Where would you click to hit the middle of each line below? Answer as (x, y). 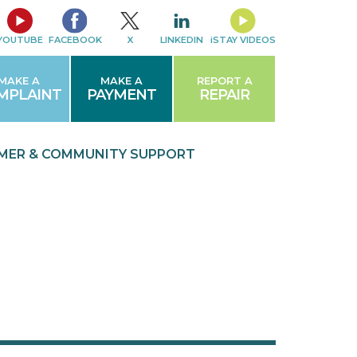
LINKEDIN (182, 40)
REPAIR (225, 94)
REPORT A (224, 81)
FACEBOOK (75, 40)
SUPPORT (162, 154)
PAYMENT (121, 94)
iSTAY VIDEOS (243, 40)
